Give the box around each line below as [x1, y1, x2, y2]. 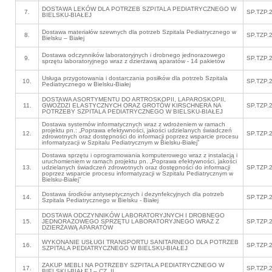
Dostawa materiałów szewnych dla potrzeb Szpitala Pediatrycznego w [42, 29, 236, 35]
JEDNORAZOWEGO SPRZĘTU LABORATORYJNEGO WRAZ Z [42, 218, 219, 225]
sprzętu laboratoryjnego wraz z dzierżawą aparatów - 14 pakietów [42, 58, 225, 64]
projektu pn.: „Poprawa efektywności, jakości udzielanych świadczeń [42, 127, 232, 134]
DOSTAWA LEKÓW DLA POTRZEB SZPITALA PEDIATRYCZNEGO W [42, 5, 236, 12]
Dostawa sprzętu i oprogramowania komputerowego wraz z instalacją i [42, 152, 237, 158]
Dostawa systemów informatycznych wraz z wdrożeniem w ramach [42, 121, 225, 127]
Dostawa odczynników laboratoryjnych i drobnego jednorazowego [42, 52, 225, 58]
